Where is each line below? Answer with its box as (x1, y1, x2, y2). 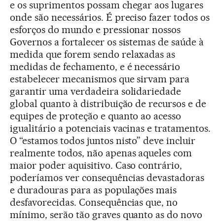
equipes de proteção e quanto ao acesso (10, 110, 182, 122)
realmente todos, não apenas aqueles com (10, 147, 192, 159)
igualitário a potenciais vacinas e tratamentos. (10, 122, 211, 134)
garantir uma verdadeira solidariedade (10, 85, 182, 97)
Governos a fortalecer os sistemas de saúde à (10, 36, 204, 48)
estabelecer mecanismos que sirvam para (10, 73, 190, 85)
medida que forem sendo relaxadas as (10, 48, 176, 60)
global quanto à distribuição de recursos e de (10, 97, 207, 110)
